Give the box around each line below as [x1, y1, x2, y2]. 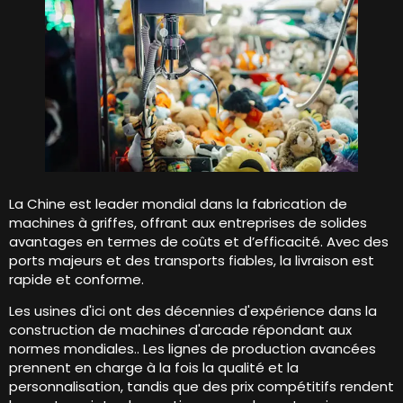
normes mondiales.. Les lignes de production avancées [9, 339, 376, 359]
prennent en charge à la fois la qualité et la [9, 358, 299, 378]
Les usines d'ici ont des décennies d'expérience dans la [9, 301, 377, 321]
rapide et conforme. [9, 270, 144, 290]
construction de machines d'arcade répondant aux [9, 320, 352, 340]
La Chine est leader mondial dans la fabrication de [9, 194, 347, 214]
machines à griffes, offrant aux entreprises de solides [9, 213, 367, 233]
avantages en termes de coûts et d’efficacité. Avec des [9, 232, 389, 252]
